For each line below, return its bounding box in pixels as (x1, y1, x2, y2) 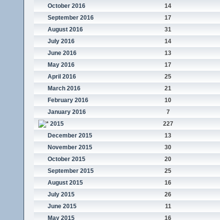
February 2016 (47, 97, 88, 104)
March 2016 (47, 85, 81, 92)
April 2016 (47, 73, 76, 81)
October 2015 (47, 156, 85, 163)
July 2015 (47, 191, 75, 198)
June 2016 (47, 50, 77, 57)
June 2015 (47, 203, 77, 210)
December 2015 (47, 132, 92, 139)
